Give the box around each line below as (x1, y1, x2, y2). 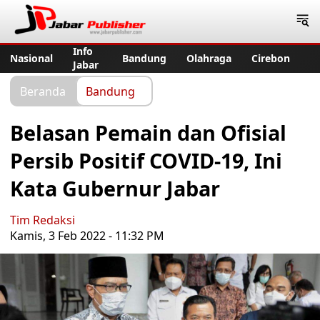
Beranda (20, 83, 66, 99)
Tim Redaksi (10, 212, 75, 228)
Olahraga (186, 51, 231, 65)
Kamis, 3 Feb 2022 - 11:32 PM (10, 228, 164, 244)
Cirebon (251, 51, 290, 65)
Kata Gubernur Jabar (10, 174, 220, 202)
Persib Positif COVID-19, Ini (10, 146, 282, 174)
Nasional (10, 51, 53, 65)
